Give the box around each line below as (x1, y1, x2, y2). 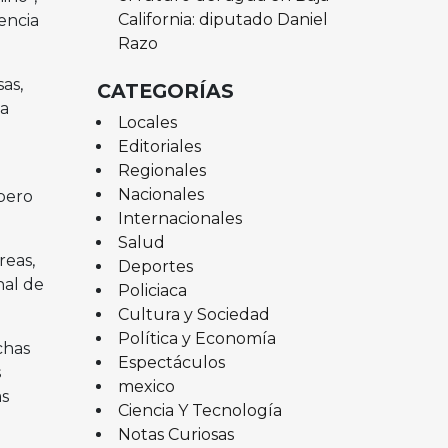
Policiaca (117, 280, 187, 300)
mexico (117, 376, 175, 396)
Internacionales (117, 208, 242, 228)
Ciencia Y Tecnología (117, 400, 282, 420)
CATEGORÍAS (97, 78, 234, 103)
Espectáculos (117, 352, 225, 372)
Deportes (117, 256, 193, 276)
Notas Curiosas (117, 424, 234, 444)
